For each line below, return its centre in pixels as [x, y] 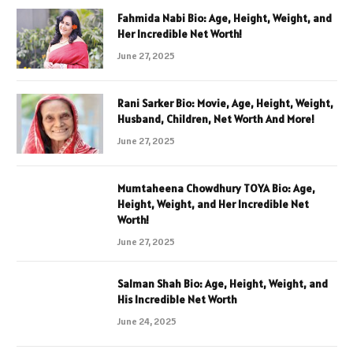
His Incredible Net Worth [177, 299]
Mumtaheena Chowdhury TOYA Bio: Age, [216, 188]
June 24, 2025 [147, 321]
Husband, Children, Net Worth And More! [216, 119]
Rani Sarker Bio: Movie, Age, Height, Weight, [225, 103]
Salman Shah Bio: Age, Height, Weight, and [223, 283]
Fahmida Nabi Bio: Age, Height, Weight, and [225, 18]
